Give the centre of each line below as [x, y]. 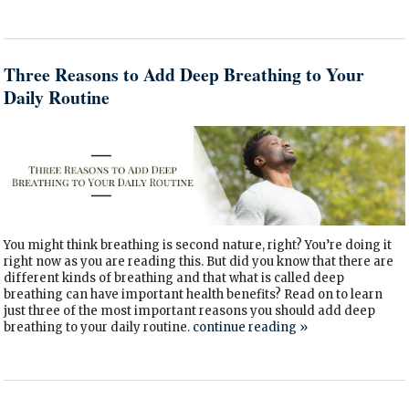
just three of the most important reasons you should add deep [190, 310]
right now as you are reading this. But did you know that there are [199, 261]
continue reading [246, 327]
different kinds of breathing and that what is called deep [174, 278]
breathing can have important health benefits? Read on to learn [194, 294]
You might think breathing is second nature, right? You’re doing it [198, 245]
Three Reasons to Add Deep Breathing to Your [184, 74]
